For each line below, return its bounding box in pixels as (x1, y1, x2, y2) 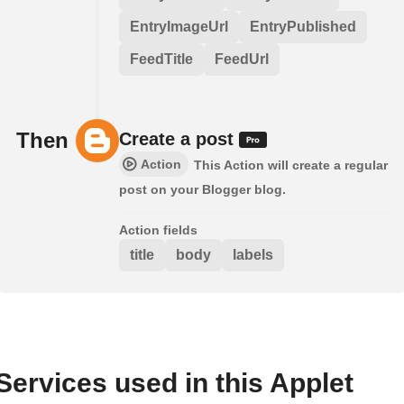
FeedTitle (130, 50, 193, 67)
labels (233, 246, 273, 262)
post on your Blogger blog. (119, 181, 286, 197)
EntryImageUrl (130, 18, 228, 34)
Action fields (119, 222, 197, 237)
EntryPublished (250, 18, 356, 34)
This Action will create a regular (194, 157, 388, 172)
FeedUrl (215, 50, 269, 67)
